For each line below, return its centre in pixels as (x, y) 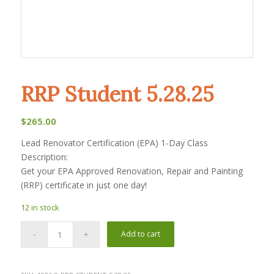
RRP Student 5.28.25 (117, 94)
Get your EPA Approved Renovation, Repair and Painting (131, 171)
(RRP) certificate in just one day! (83, 185)
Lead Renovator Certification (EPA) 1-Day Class (114, 143)
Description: (44, 157)
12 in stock (40, 207)
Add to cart (141, 234)
